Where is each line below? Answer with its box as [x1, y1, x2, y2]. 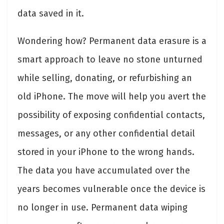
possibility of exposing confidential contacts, [17, 109, 205, 120]
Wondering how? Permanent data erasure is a [17, 35, 206, 46]
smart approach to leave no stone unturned [17, 53, 202, 65]
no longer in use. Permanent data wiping [17, 201, 187, 213]
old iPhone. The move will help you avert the [17, 90, 206, 102]
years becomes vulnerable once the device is [17, 183, 205, 194]
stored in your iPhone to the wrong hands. [17, 146, 194, 157]
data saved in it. [17, 7, 84, 19]
